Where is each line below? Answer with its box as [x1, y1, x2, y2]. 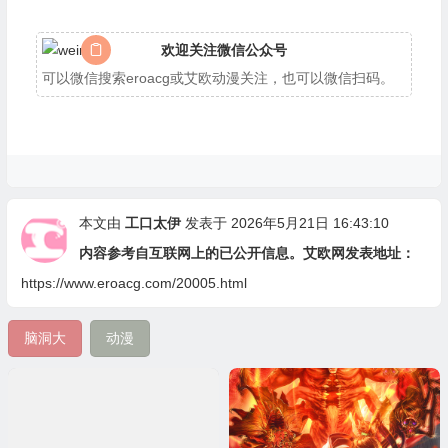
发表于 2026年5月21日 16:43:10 [180, 214, 389, 231]
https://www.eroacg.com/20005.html [20, 274, 247, 291]
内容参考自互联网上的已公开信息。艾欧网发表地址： [78, 244, 415, 261]
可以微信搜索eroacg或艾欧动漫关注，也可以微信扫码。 [41, 69, 394, 86]
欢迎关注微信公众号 [160, 41, 287, 58]
